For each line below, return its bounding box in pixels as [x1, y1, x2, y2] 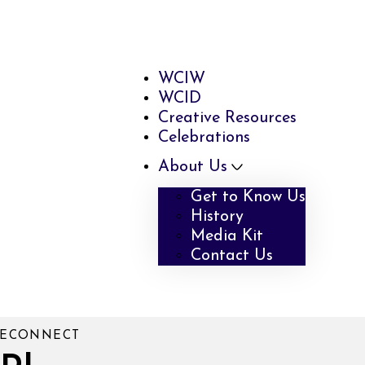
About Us [158, 158, 228, 175]
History [191, 208, 244, 225]
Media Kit [191, 227, 264, 244]
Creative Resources [158, 109, 297, 126]
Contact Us [191, 247, 274, 264]
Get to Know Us [191, 188, 306, 205]
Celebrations [158, 129, 251, 146]
